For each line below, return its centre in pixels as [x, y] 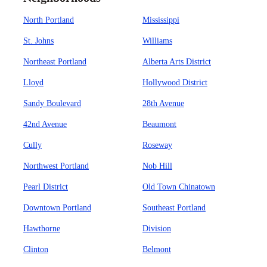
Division [157, 229]
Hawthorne [42, 229]
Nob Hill [157, 166]
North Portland [49, 20]
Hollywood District [175, 83]
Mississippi [161, 20]
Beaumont [159, 124]
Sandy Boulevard [52, 103]
